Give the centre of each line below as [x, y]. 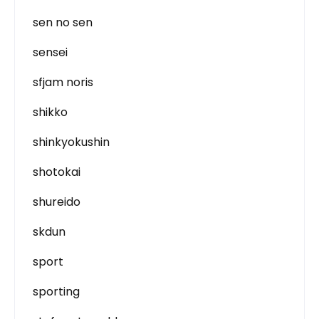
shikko [50, 112]
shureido [57, 202]
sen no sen [63, 22]
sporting [56, 292]
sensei [50, 52]
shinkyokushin [71, 142]
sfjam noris [63, 82]
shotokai [57, 172]
